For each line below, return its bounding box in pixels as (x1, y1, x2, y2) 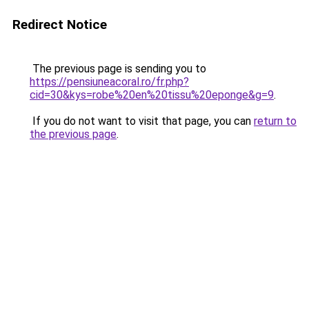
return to (254, 114, 297, 128)
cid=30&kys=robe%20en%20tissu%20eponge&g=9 (30, 88, 274, 101)
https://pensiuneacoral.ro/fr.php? (30, 75, 189, 88)
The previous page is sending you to (30, 62, 206, 75)
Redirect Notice (12, 17, 107, 32)
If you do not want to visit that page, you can (30, 114, 254, 128)
